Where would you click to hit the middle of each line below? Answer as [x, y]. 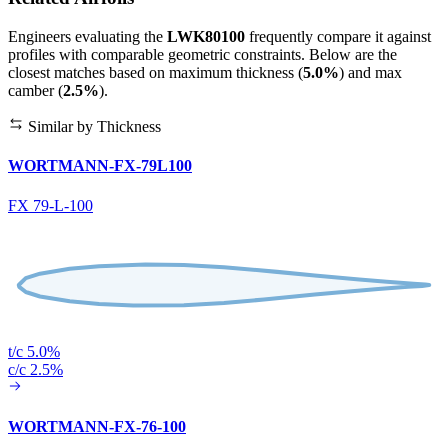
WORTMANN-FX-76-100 [97, 426]
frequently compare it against [338, 37]
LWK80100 [206, 37]
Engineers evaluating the [87, 37]
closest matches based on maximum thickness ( [155, 73]
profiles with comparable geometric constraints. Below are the [202, 55]
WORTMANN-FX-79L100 [100, 166]
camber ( [35, 91]
